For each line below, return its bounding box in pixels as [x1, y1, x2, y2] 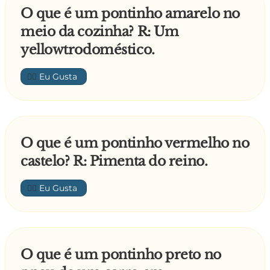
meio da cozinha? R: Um [20, 24, 179, 40]
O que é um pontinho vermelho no [20, 135, 250, 152]
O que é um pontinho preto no [20, 246, 221, 263]
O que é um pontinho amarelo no [20, 5, 240, 22]
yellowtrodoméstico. [20, 42, 155, 58]
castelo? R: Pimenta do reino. [20, 153, 208, 170]
